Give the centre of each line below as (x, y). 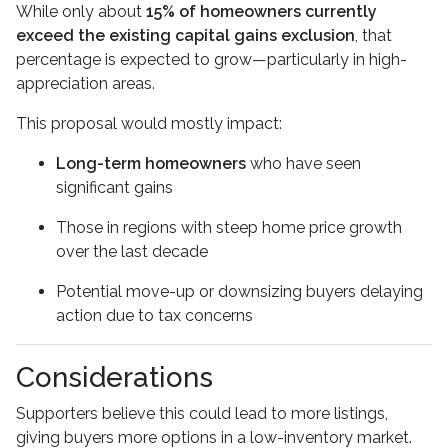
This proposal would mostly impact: (149, 124)
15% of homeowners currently (261, 12)
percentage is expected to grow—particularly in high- (211, 60)
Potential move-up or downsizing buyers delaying (239, 292)
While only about (81, 12)
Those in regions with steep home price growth (229, 228)
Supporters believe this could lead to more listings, (202, 414)
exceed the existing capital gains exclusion (185, 36)
